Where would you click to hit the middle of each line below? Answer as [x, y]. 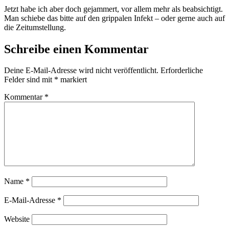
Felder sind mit [29, 80]
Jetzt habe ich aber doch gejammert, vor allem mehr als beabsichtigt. [113, 9]
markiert [73, 80]
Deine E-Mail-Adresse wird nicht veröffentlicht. [81, 71]
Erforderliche [182, 71]
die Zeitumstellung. [35, 27]
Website [17, 219]
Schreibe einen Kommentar [76, 49]
